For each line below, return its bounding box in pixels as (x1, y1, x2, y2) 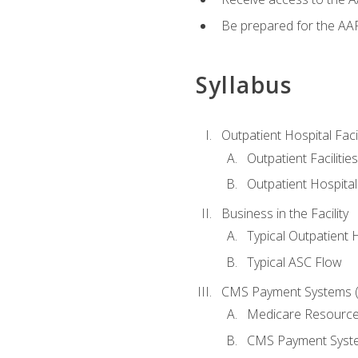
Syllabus (195, 70, 292, 101)
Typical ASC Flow (246, 253, 342, 271)
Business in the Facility (221, 205, 348, 223)
